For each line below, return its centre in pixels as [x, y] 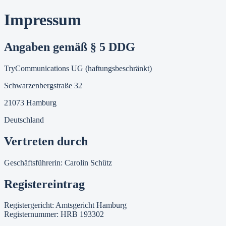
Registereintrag [44, 184]
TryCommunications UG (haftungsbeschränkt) [78, 68]
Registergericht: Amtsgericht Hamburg [65, 205]
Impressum [43, 20]
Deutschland [24, 120]
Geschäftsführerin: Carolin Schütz [58, 162]
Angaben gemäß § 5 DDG [70, 47]
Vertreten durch [46, 141]
